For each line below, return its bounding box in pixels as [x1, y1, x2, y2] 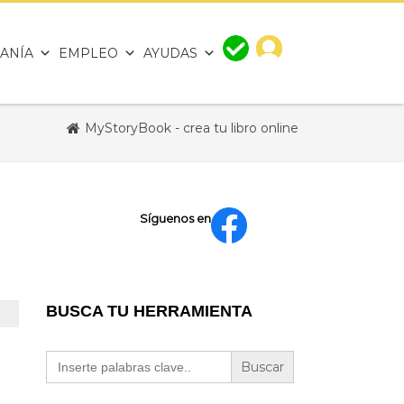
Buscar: [45, 348, 91, 364]
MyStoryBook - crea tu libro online [85, 120, 298, 136]
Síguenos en [140, 211, 212, 225]
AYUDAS [143, 45, 197, 61]
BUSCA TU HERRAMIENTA [46, 302, 252, 320]
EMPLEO [59, 45, 118, 61]
